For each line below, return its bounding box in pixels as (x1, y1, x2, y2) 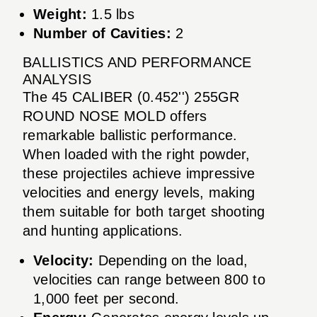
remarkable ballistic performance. (23, 127, 238, 143)
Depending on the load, (93, 252, 248, 268)
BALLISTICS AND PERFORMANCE (23, 54, 252, 70)
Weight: (33, 6, 87, 22)
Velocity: (33, 252, 94, 268)
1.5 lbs (86, 6, 134, 22)
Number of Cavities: (33, 25, 171, 41)
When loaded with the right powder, (23, 146, 250, 162)
